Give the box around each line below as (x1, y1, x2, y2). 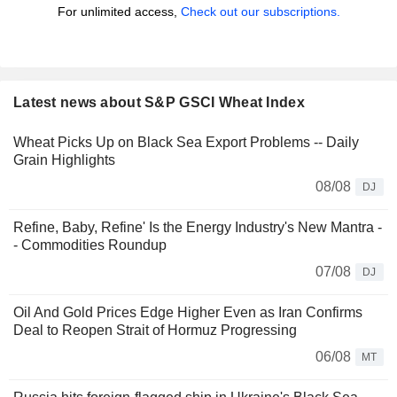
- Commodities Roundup (13, 237, 167, 253)
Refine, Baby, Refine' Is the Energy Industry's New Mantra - (13, 220, 382, 236)
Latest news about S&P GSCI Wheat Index (13, 95, 305, 111)
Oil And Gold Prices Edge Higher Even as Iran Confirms (13, 305, 362, 321)
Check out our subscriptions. (180, 4, 340, 19)
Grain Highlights (13, 152, 115, 168)
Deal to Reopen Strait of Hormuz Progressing (13, 323, 297, 339)
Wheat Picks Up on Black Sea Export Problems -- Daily (13, 135, 359, 151)
